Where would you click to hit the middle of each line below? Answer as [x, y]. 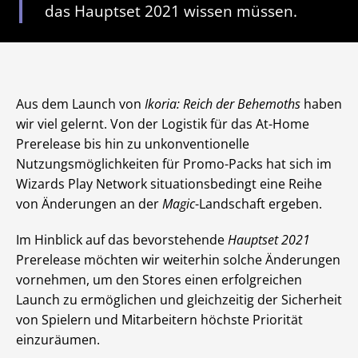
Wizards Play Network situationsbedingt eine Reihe [169, 184]
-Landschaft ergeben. [259, 204]
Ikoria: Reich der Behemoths [223, 104]
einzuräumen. [58, 340]
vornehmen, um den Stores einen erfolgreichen [159, 280]
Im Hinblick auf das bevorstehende [122, 240]
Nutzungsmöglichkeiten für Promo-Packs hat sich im [174, 164]
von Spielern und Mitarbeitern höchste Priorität [159, 320]
